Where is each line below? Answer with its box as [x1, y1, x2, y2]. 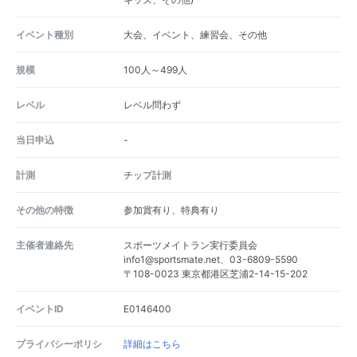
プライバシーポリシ [16, 337, 102, 350]
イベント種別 [16, 28, 73, 41]
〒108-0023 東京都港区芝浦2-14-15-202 [123, 267, 308, 280]
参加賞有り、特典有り [123, 203, 219, 216]
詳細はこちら [123, 337, 181, 350]
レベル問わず [123, 98, 181, 111]
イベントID [16, 302, 64, 315]
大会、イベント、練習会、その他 [123, 28, 267, 41]
